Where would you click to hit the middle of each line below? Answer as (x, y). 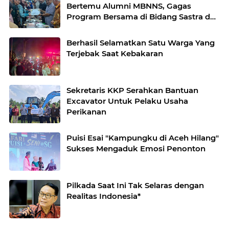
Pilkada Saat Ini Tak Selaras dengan (135, 185)
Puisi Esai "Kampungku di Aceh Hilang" (143, 138)
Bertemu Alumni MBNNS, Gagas (129, 6)
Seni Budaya (90, 27)
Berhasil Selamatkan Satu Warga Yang (141, 43)
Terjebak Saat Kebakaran (115, 53)
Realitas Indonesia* (104, 196)
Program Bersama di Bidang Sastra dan (143, 17)
